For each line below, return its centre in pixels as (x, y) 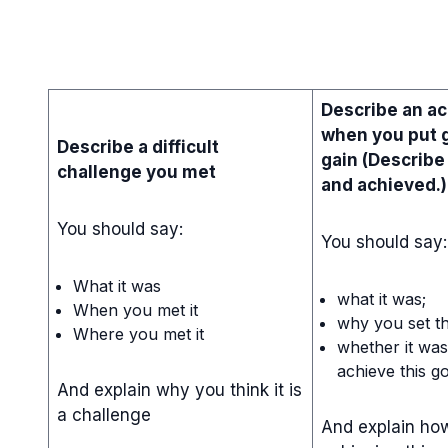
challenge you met (136, 171)
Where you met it (138, 333)
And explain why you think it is (179, 389)
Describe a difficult (138, 146)
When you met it (135, 309)
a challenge (104, 414)
